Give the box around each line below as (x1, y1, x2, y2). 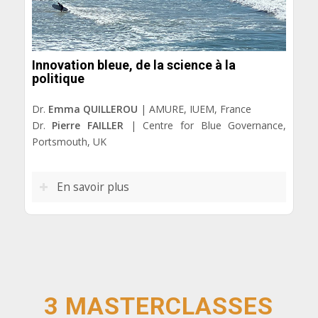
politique (31, 71, 84, 87)
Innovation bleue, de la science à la (31, 57, 236, 73)
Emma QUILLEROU (48, 102, 138, 116)
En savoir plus (56, 180, 129, 195)
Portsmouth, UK (31, 135, 106, 149)
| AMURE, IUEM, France (137, 102, 251, 116)
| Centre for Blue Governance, (123, 119, 287, 133)
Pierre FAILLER (52, 119, 124, 133)
